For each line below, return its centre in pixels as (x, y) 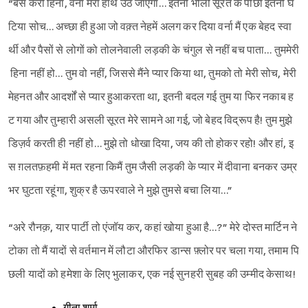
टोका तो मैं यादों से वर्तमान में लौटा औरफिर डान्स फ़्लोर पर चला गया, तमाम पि (154, 252)
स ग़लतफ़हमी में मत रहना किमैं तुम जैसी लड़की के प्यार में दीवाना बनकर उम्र (154, 168)
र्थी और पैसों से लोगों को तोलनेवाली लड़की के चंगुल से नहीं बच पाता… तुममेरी (154, 51)
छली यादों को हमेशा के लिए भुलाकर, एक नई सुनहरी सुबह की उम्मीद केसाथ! (152, 275)
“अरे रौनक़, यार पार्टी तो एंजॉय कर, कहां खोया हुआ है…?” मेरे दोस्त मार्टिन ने (154, 228)
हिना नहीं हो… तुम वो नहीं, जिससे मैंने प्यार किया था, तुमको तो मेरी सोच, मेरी (154, 74)
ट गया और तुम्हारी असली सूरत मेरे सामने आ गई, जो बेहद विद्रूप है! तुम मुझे (152, 121)
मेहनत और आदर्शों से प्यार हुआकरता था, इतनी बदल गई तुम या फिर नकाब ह (151, 98)
